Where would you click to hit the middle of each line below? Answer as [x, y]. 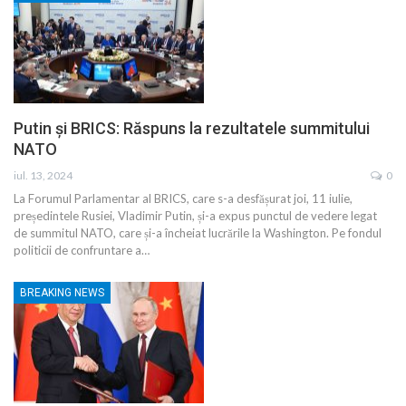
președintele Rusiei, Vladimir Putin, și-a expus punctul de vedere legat [195, 215]
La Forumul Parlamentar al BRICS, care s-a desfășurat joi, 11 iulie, [183, 198]
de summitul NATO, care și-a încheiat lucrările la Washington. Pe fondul [198, 232]
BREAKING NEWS [62, 292]
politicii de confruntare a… [82, 250]
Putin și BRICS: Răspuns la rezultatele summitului [192, 128]
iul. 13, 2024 [43, 175]
